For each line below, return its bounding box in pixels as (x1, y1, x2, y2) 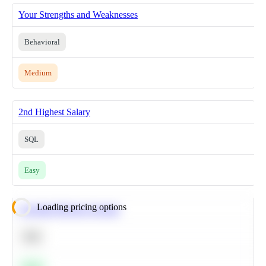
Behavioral (24, 37, 60, 47)
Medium (24, 68, 52, 78)
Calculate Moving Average (19, 204, 119, 215)
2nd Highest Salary (18, 107, 90, 118)
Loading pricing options (37, 202, 126, 213)
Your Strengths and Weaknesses (18, 9, 138, 20)
